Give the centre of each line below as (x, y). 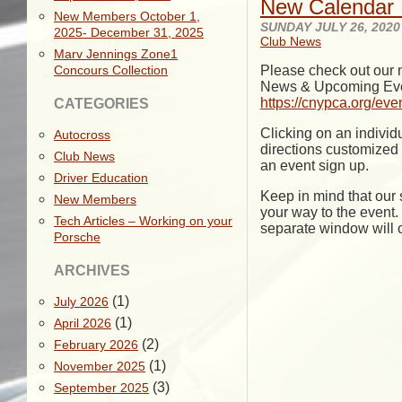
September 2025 (101, 388)
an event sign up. (315, 166)
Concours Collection (111, 70)
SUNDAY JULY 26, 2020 (330, 27)
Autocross (82, 135)
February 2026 (96, 345)
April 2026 (83, 323)
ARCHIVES (92, 271)
